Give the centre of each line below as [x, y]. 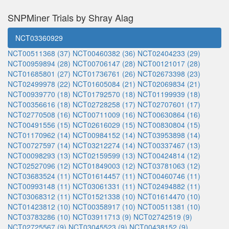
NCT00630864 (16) [169, 114]
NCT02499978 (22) [39, 84]
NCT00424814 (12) [169, 155]
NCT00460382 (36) [104, 53]
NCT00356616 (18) [39, 104]
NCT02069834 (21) [169, 84]
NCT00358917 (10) [104, 207]
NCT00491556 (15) [39, 125]
